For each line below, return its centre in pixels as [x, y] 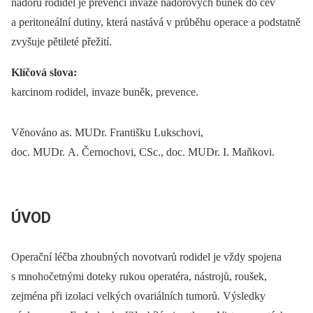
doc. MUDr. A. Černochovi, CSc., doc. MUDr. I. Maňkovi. [143, 152]
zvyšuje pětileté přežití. [61, 42]
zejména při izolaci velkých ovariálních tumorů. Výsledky [138, 296]
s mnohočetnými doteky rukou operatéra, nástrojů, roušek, [139, 276]
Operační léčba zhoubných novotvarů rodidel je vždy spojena [146, 256]
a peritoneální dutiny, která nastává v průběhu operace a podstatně [156, 22]
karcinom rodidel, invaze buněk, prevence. [105, 92]
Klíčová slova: [44, 73]
